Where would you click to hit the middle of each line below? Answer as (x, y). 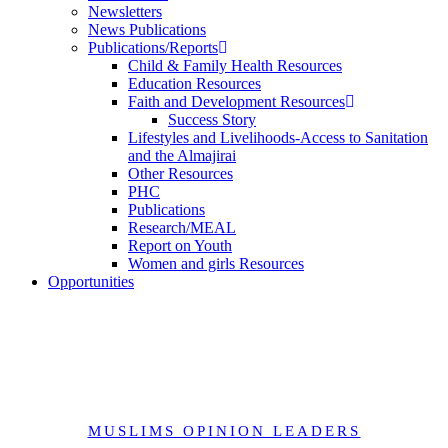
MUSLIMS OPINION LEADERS (224, 431)
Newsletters (125, 11)
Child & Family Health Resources (235, 65)
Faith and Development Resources (236, 101)
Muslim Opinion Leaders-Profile (224, 387)
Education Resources (194, 83)
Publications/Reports (153, 47)
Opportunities (91, 281)
